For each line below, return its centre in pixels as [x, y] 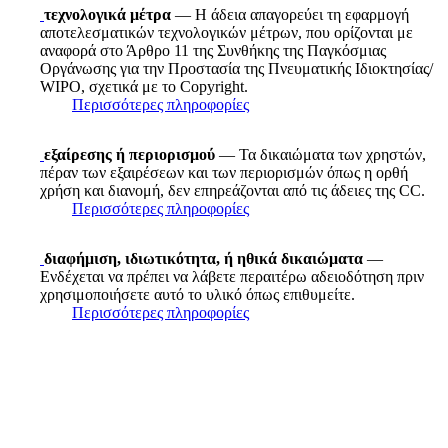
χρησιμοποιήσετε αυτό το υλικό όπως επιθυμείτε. [197, 294]
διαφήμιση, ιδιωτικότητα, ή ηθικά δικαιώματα [203, 258]
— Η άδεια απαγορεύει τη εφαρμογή [290, 14]
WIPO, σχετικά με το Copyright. [144, 86]
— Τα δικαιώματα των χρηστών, [320, 154]
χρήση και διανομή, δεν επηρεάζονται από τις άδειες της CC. [232, 190]
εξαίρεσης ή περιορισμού [129, 154]
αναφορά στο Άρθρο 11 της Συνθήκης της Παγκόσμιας [213, 50]
